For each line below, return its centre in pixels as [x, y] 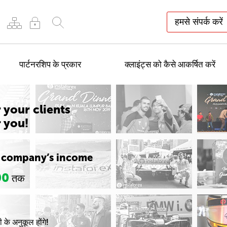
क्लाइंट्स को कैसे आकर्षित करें [170, 64]
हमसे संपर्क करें [199, 22]
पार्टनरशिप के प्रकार [50, 64]
